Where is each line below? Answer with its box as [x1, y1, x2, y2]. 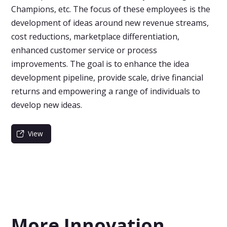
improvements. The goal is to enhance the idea [11, 58, 190, 69]
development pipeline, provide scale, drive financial [11, 72, 204, 83]
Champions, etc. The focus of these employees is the [11, 4, 211, 15]
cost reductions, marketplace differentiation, [11, 31, 180, 42]
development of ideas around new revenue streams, [11, 17, 209, 28]
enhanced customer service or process [11, 45, 158, 56]
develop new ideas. [11, 99, 83, 110]
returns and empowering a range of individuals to [11, 86, 201, 97]
